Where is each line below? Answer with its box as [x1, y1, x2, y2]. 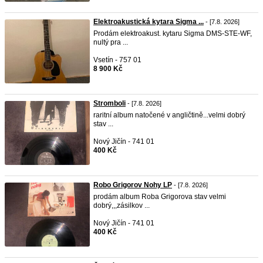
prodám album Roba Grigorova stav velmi [93, 193, 226, 201]
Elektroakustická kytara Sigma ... [93, 18, 204, 26]
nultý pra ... [93, 38, 128, 46]
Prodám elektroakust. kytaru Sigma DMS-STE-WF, [93, 29, 252, 38]
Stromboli [93, 99, 126, 107]
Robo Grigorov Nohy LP [93, 181, 172, 189]
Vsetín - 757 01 [93, 56, 141, 64]
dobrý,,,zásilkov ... [93, 201, 150, 210]
